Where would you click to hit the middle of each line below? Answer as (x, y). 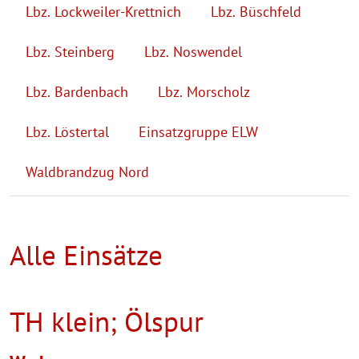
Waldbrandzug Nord (87, 171)
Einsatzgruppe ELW (198, 131)
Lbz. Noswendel (193, 51)
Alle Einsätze (86, 254)
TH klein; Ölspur (107, 321)
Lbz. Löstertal (67, 131)
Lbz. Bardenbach (77, 91)
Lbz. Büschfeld (256, 11)
